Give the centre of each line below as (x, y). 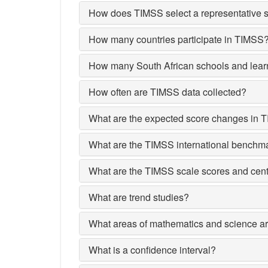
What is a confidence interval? (152, 250)
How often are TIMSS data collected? (167, 92)
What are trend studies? (139, 197)
